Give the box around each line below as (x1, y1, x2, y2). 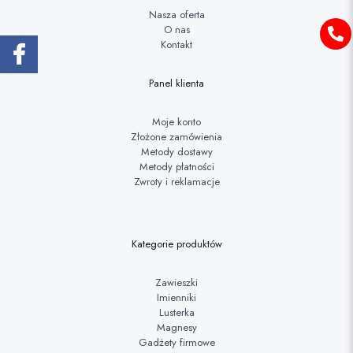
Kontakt (161, 37, 192, 53)
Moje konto (152, 114, 201, 130)
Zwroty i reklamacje (133, 174, 220, 190)
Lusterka (158, 305, 195, 321)
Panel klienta (149, 76, 204, 91)
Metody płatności (139, 159, 214, 175)
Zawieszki (155, 275, 198, 291)
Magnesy (156, 320, 197, 336)
